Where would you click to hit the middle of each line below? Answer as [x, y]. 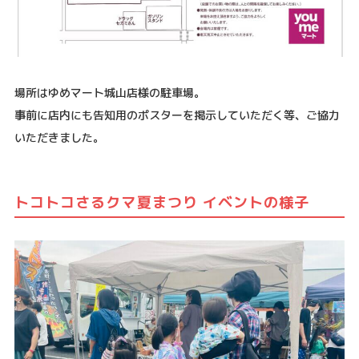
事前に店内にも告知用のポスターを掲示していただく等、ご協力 [177, 115]
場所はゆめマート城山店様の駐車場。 [109, 93]
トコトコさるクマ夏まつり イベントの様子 [162, 203]
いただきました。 [59, 138]
